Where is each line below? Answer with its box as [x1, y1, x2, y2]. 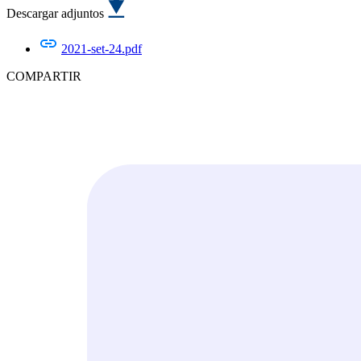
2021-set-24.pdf [61, 41, 142, 56]
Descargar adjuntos [6, 6, 107, 20]
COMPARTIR [6, 68, 81, 83]
